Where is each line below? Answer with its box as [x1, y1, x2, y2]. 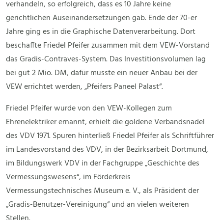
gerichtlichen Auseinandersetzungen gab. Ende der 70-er [6, 12, 197, 25]
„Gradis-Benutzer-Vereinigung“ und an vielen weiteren [6, 198, 189, 212]
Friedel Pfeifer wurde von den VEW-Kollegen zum [6, 102, 172, 115]
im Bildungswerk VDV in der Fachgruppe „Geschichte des [6, 157, 199, 170]
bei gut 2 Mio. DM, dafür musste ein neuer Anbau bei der [6, 67, 197, 80]
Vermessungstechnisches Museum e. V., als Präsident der [6, 185, 199, 198]
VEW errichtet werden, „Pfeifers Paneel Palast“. [6, 81, 163, 94]
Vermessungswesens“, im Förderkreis [6, 171, 131, 184]
